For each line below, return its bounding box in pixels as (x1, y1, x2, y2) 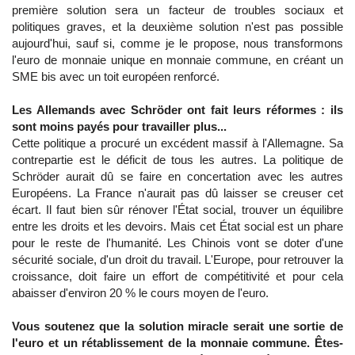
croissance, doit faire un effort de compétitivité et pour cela (12, 269, 343, 283)
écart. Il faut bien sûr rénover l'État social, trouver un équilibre (12, 203, 343, 216)
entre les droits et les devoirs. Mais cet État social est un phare (12, 219, 343, 233)
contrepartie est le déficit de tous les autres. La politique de (12, 153, 343, 166)
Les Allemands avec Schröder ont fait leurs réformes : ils (12, 103, 343, 116)
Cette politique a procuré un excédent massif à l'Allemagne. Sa (12, 136, 343, 150)
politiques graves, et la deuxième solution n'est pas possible (12, 20, 343, 33)
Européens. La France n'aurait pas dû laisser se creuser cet (12, 186, 343, 200)
